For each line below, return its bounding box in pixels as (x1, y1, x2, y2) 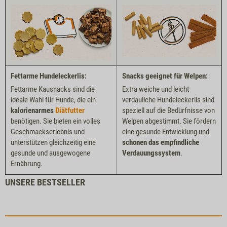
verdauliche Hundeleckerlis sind (122, 95, 214, 104)
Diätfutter (55, 105, 85, 115)
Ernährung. (11, 159, 43, 168)
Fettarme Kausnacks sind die (11, 84, 95, 94)
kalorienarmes (11, 105, 55, 115)
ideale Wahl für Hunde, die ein (11, 95, 96, 104)
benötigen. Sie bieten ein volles (11, 116, 100, 126)
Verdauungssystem (122, 148, 180, 158)
